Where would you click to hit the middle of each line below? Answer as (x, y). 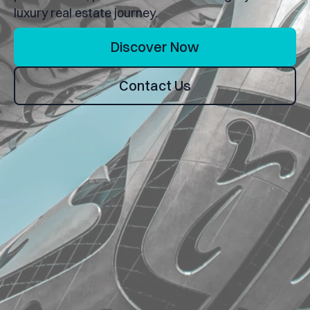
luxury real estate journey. (86, 12)
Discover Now (155, 46)
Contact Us (155, 85)
